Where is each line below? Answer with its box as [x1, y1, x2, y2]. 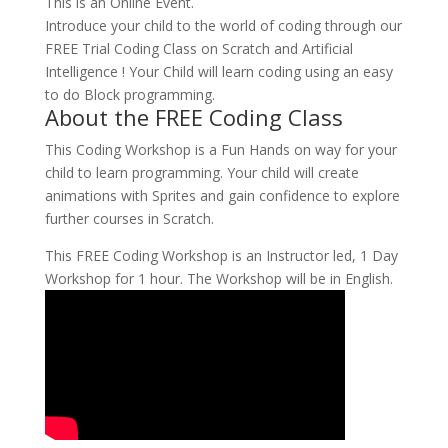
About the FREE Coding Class [44, 102, 343, 132]
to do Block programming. [44, 85, 215, 104]
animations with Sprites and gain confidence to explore [44, 186, 400, 205]
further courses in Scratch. [44, 209, 214, 228]
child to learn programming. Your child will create [44, 163, 359, 182]
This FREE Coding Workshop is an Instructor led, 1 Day [44, 246, 398, 265]
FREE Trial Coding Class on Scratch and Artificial [44, 39, 353, 58]
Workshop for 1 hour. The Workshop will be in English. [44, 269, 393, 288]
